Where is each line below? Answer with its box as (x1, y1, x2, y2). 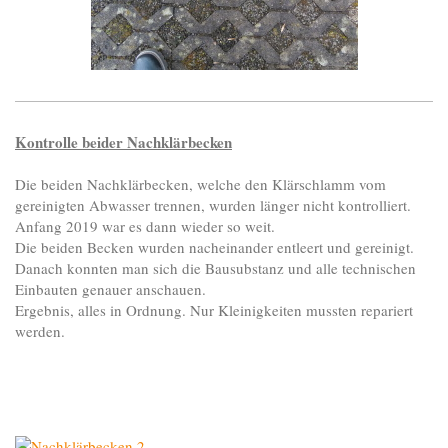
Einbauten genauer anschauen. (15, 279, 206, 300)
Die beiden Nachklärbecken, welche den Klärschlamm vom (15, 174, 386, 195)
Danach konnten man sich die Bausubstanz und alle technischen (15, 258, 416, 279)
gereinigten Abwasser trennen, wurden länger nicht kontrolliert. (15, 195, 411, 216)
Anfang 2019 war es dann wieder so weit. (15, 216, 275, 237)
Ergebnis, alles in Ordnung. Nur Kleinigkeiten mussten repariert (15, 300, 413, 321)
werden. (15, 321, 65, 342)
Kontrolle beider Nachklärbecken (15, 131, 232, 154)
